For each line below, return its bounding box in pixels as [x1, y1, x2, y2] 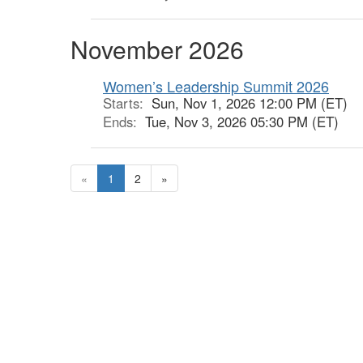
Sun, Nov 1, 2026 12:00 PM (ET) [152, 93, 348, 113]
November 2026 [70, 32, 244, 66]
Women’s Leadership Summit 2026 [103, 75, 329, 96]
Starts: [103, 93, 152, 113]
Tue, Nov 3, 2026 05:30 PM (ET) [145, 112, 339, 131]
